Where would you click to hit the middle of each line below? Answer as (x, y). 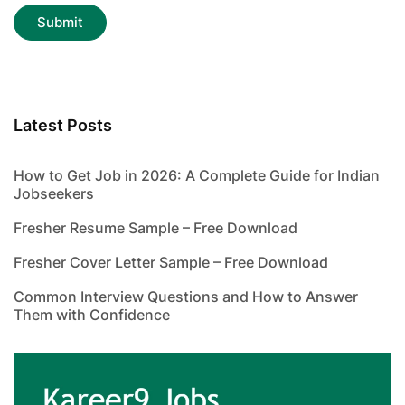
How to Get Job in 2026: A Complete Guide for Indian (197, 176)
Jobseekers (54, 194)
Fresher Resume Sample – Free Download (155, 228)
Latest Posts (63, 126)
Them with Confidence (92, 315)
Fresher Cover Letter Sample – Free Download (171, 263)
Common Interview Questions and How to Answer (186, 297)
